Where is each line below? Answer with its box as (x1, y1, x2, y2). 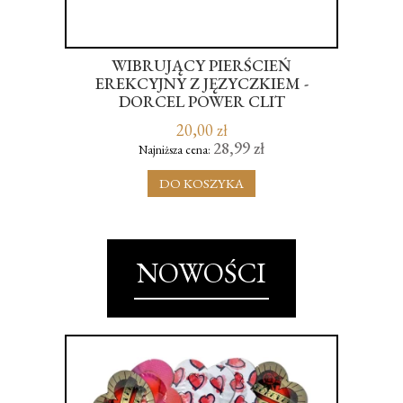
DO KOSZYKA (159, 175, 244, 193)
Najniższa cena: (139, 141, 213, 157)
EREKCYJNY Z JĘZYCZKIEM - (94, 72, 309, 94)
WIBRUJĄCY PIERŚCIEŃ (112, 54, 291, 76)
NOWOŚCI (137, 254, 266, 291)
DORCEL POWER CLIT (118, 90, 285, 112)
